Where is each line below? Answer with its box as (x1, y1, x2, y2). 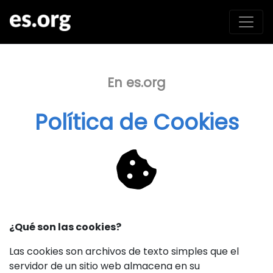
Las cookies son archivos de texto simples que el (9, 244, 239, 258)
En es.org (107, 74, 166, 91)
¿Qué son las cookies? (9, 220, 121, 234)
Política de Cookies (34, 107, 239, 137)
